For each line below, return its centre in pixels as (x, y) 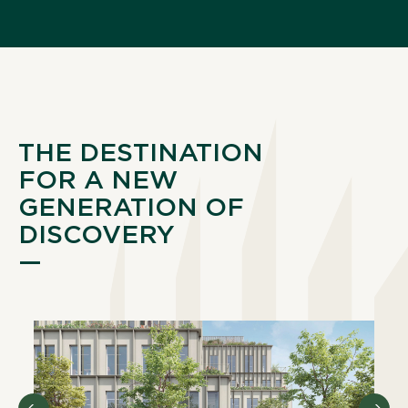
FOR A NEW (98, 180)
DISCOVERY (97, 235)
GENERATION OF (131, 207)
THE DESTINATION (141, 153)
